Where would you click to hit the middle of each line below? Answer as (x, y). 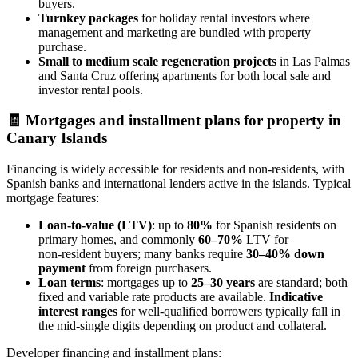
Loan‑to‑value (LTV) (95, 225)
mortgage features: (53, 198)
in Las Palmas (313, 61)
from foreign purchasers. (149, 268)
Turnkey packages (88, 18)
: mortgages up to (146, 283)
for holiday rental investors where (224, 18)
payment (62, 268)
